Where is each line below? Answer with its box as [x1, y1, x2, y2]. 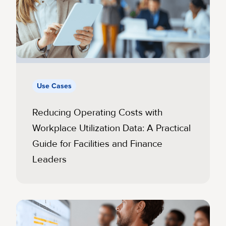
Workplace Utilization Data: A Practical [32, 122, 191, 134]
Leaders [32, 153, 67, 165]
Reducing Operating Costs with [32, 106, 162, 119]
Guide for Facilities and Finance [32, 137, 162, 150]
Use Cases [37, 81, 72, 90]
